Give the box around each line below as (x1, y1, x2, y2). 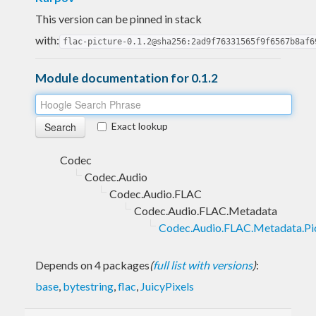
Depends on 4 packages (35, 257, 150, 272)
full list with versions (153, 257, 253, 272)
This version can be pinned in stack (35, 11, 202, 25)
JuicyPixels (140, 279, 194, 293)
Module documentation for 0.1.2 (35, 70, 218, 85)
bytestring (63, 279, 114, 293)
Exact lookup (111, 119, 168, 132)
